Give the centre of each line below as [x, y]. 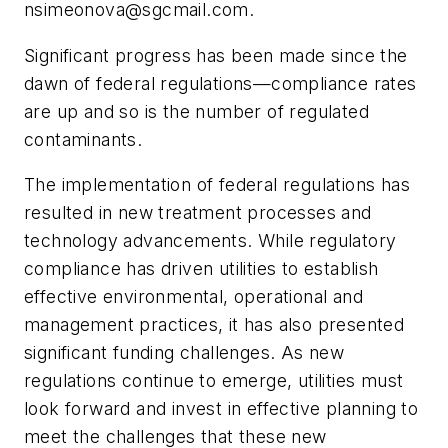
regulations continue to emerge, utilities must [214, 381]
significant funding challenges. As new [184, 353]
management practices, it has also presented [214, 325]
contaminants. [83, 139]
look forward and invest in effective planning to [221, 409]
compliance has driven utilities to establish [201, 269]
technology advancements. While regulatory [210, 241]
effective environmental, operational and [193, 297]
